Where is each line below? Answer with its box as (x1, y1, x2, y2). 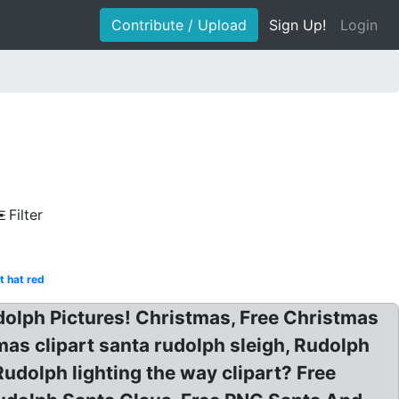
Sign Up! (269, 16, 326, 34)
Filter (9, 206, 43, 224)
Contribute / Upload (111, 16, 247, 34)
